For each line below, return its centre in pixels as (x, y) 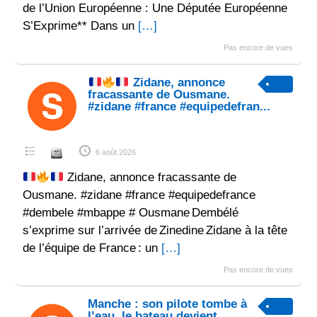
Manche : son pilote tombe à (168, 304)
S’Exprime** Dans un (80, 26)
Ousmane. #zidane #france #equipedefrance (139, 195)
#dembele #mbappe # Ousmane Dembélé (130, 213)
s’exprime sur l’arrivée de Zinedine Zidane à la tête (155, 231)
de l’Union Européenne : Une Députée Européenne (155, 8)
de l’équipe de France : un (92, 248)
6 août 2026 (115, 152)
